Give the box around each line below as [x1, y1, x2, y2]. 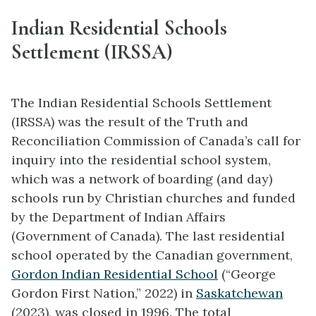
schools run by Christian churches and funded [11, 189, 296, 206]
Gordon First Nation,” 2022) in [11, 284, 196, 301]
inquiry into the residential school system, [11, 151, 271, 168]
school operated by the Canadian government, [11, 246, 293, 263]
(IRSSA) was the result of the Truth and [11, 113, 248, 130]
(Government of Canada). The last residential [11, 227, 285, 244]
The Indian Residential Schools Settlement [11, 94, 272, 111]
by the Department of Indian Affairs [11, 208, 226, 225]
